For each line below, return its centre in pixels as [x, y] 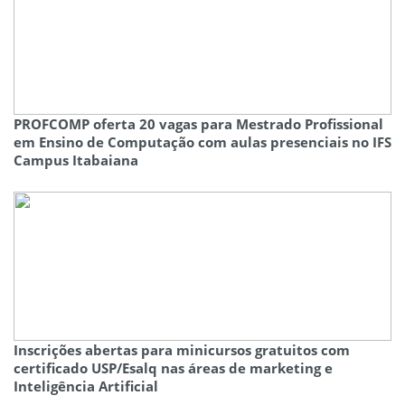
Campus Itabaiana [76, 160]
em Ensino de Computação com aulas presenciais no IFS [202, 141]
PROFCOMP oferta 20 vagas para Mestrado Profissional [198, 123]
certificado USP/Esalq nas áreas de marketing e [173, 367]
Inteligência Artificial [86, 386]
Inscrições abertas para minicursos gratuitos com [182, 349]
